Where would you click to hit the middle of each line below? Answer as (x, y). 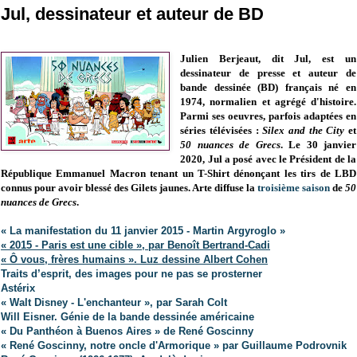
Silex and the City (304, 131)
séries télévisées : (222, 131)
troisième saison (294, 188)
